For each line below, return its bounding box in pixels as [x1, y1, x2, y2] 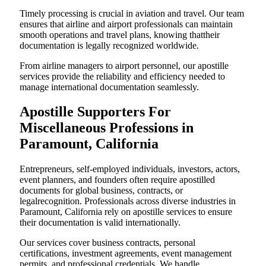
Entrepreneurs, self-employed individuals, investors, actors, [20, 164, 240, 175]
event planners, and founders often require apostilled [20, 175, 215, 185]
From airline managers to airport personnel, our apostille [20, 60, 229, 71]
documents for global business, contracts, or [20, 185, 183, 196]
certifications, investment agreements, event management [20, 248, 232, 259]
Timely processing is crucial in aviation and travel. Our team [20, 8, 244, 18]
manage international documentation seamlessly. [20, 81, 199, 92]
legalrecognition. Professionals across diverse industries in [20, 196, 236, 207]
